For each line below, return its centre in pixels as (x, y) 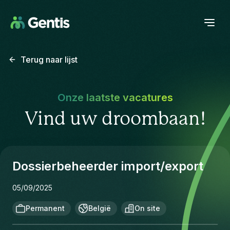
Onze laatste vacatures (115, 98)
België (100, 208)
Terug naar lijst (49, 60)
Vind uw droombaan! (115, 119)
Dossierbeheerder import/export (108, 166)
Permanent (45, 208)
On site (147, 208)
